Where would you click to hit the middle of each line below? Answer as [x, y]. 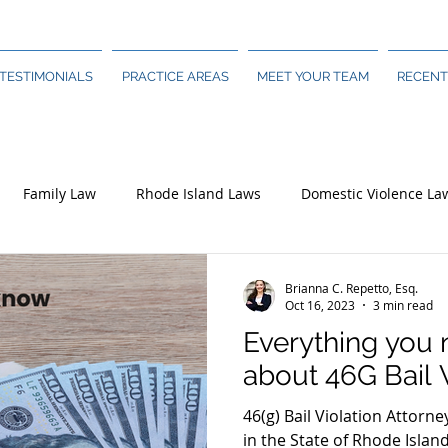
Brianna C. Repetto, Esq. [351, 287]
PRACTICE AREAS [175, 76]
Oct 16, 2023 [320, 305]
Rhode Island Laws [198, 193]
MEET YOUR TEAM [313, 76]
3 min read [403, 305]
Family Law [59, 193]
